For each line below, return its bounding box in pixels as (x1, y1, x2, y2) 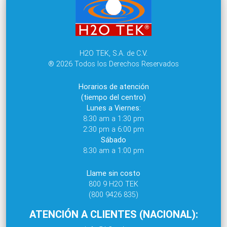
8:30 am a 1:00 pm (83, 145, 144, 155)
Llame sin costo (87, 168, 140, 178)
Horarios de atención (78, 82, 149, 91)
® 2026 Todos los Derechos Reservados (48, 59, 179, 68)
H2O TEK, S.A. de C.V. (80, 48, 147, 58)
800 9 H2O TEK (89, 179, 138, 188)
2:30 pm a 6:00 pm (83, 124, 144, 134)
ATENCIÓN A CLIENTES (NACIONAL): (29, 207, 198, 220)
